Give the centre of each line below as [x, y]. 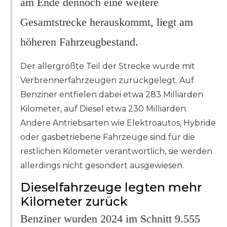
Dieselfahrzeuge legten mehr [111, 187]
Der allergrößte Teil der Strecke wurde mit [108, 66]
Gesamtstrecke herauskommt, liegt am [107, 22]
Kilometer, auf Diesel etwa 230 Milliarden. [104, 109]
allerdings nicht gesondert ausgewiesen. [102, 166]
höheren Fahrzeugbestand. [79, 42]
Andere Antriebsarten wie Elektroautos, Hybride [118, 123]
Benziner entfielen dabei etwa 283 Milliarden [112, 95]
